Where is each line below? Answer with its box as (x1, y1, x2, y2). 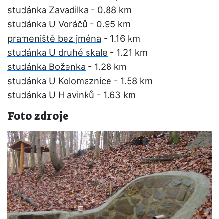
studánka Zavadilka (7, 4, 88, 15)
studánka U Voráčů (7, 19, 88, 29)
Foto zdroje (7, 109, 68, 123)
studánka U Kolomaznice (7, 75, 111, 86)
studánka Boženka (7, 61, 86, 72)
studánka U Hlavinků (7, 89, 94, 100)
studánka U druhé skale (7, 47, 108, 58)
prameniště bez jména (7, 33, 101, 44)
